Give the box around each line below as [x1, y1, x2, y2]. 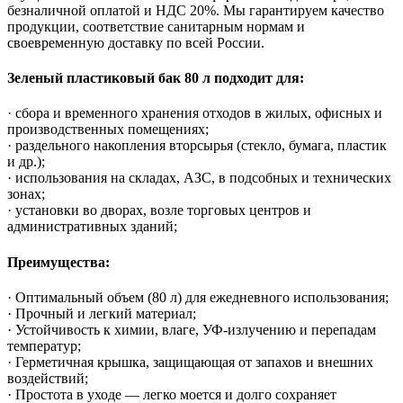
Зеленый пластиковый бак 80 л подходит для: [7, 70, 304, 86]
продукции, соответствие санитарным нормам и [7, 18, 305, 34]
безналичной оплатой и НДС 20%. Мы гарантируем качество [7, 2, 384, 18]
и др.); [7, 154, 45, 170]
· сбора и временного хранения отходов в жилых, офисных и [7, 105, 382, 121]
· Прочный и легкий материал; [7, 305, 196, 321]
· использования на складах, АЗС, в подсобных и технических [7, 170, 391, 186]
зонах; [7, 186, 45, 202]
